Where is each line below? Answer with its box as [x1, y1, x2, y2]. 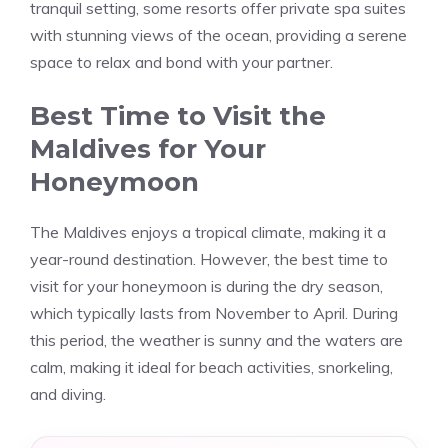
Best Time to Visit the [30, 100, 326, 132]
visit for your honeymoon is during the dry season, [30, 276, 383, 296]
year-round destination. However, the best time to [30, 249, 388, 269]
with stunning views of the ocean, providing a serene [30, 25, 407, 45]
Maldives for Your [30, 133, 266, 165]
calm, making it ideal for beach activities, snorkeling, [30, 357, 393, 377]
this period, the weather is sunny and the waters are [30, 330, 403, 350]
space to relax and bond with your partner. [30, 52, 333, 72]
